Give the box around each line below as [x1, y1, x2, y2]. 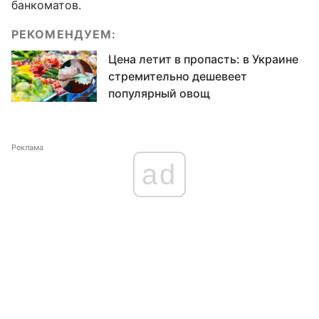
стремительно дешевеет [108, 68, 247, 83]
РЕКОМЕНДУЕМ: [11, 26, 117, 41]
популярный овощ [108, 85, 210, 100]
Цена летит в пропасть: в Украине [108, 51, 298, 66]
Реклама [11, 142, 43, 152]
